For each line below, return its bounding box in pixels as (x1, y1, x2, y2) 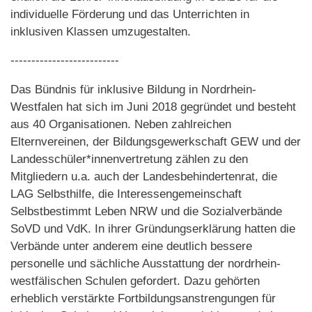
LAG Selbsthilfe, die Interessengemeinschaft (10, 187, 242, 201)
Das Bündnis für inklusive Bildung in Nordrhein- (10, 82, 256, 96)
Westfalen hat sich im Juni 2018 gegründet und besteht (10, 100, 296, 114)
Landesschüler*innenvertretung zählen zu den (10, 152, 248, 166)
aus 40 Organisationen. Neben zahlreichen (10, 117, 231, 131)
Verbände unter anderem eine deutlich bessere (10, 239, 252, 253)
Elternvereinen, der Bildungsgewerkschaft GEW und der (10, 134, 301, 148)
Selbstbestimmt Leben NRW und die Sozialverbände (10, 204, 282, 218)
